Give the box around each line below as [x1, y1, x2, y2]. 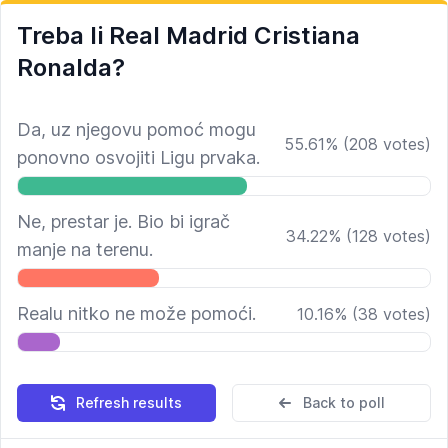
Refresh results [75, 394, 182, 411]
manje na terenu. [17, 239, 153, 260]
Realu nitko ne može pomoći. [17, 303, 256, 324]
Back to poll [302, 394, 385, 411]
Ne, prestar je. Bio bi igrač [17, 211, 230, 232]
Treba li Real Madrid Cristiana [17, 21, 360, 50]
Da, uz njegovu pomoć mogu [17, 119, 256, 140]
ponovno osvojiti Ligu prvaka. [17, 147, 260, 168]
